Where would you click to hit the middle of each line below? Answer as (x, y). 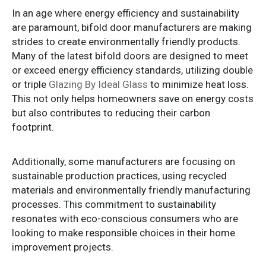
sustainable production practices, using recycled (119, 175)
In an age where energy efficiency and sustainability (126, 13)
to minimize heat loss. (198, 84)
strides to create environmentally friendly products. (126, 41)
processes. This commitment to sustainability (114, 204)
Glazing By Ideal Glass (98, 84)
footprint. (33, 127)
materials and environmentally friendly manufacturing (131, 190)
